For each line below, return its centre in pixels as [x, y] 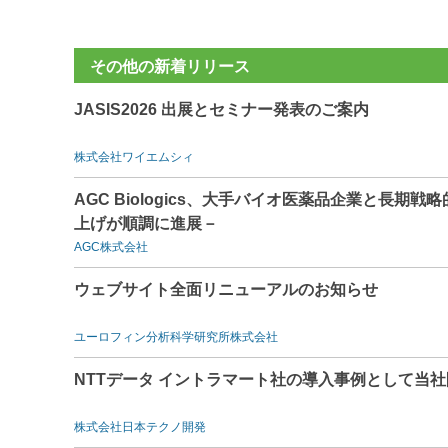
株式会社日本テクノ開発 [140, 426]
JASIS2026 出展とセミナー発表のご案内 [221, 109]
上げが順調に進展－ [146, 223]
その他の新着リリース [170, 66]
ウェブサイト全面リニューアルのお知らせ [226, 289]
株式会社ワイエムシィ [134, 156]
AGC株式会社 [111, 246]
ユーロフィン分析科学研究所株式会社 [176, 336]
